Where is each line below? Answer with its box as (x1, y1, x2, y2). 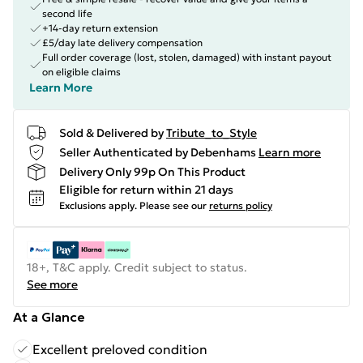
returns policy (209, 199, 272, 211)
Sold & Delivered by (59, 125, 164, 140)
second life (42, 7, 92, 19)
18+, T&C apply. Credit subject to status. (27, 260, 247, 275)
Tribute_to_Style (166, 125, 257, 140)
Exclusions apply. (59, 199, 137, 211)
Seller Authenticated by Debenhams (59, 144, 256, 160)
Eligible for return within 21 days (59, 182, 233, 197)
